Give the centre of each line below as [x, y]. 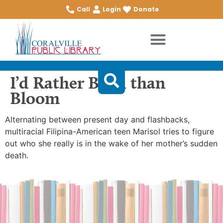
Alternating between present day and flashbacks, [97, 119]
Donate [146, 9]
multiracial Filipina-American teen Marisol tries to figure [110, 131]
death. [17, 155]
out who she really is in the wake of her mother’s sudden [111, 143]
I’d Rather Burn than [88, 82]
